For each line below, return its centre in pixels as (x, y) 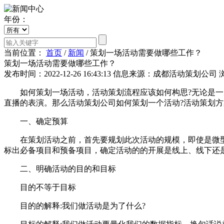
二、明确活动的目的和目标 (60, 168)
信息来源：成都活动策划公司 (165, 73)
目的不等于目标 (40, 187)
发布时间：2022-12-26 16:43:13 (57, 73)
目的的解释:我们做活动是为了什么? (75, 205)
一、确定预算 (36, 121)
